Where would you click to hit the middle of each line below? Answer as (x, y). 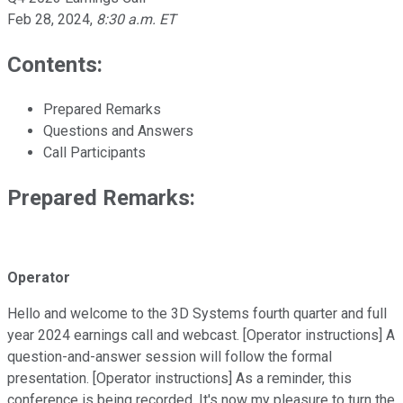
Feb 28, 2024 (49, 19)
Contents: (55, 64)
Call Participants (94, 152)
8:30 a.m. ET (136, 19)
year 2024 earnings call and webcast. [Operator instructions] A (201, 336)
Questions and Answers (118, 130)
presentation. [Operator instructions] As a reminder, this (179, 379)
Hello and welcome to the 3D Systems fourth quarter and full (197, 314)
